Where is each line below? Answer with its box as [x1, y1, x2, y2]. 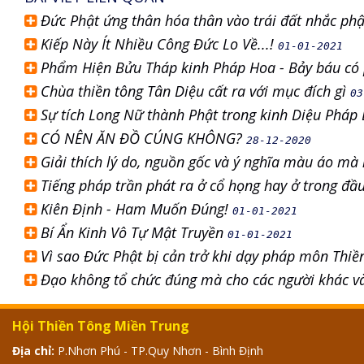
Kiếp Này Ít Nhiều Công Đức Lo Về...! [41, 34, 278, 54]
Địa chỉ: [12, 343, 54, 358]
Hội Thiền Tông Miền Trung [12, 317, 189, 335]
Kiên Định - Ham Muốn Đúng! [41, 199, 232, 219]
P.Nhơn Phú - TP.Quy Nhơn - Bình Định [54, 343, 263, 358]
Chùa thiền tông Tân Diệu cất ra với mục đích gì [41, 81, 350, 101]
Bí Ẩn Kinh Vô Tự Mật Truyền [41, 223, 227, 242]
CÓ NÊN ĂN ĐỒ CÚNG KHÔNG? [41, 128, 246, 148]
